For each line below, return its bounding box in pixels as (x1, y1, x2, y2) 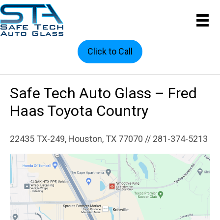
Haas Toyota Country (10, 102, 148, 119)
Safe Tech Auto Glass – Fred (10, 84, 197, 102)
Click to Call (87, 46, 133, 56)
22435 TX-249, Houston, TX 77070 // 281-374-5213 (10, 134, 208, 144)
